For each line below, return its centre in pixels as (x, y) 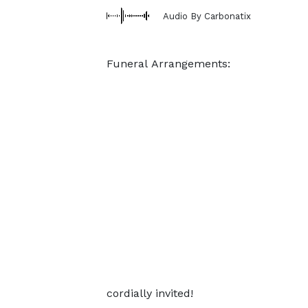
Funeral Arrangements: (168, 64)
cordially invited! (150, 293)
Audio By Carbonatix (207, 16)
